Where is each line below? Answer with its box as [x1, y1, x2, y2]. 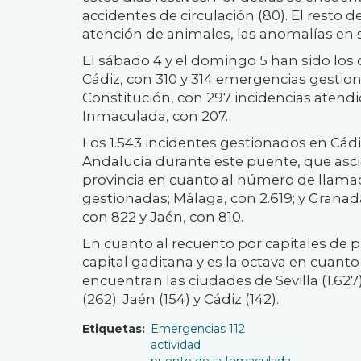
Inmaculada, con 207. [82, 107, 228, 124]
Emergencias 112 [151, 321, 245, 336]
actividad [151, 337, 201, 352]
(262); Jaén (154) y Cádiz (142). [82, 290, 279, 307]
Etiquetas [82, 321, 142, 336]
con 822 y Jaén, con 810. [82, 208, 243, 225]
